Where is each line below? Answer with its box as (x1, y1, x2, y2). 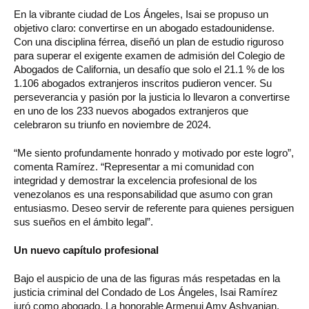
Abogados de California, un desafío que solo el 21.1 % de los (14, 63, 285, 75)
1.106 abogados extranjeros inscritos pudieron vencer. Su (14, 77, 272, 89)
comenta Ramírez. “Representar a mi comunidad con (14, 160, 254, 172)
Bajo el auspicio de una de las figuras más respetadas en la (14, 272, 280, 284)
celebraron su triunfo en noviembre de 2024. (14, 118, 211, 130)
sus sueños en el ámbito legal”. (14, 215, 153, 228)
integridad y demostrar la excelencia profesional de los (14, 174, 257, 186)
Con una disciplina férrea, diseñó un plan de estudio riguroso (14, 35, 283, 48)
